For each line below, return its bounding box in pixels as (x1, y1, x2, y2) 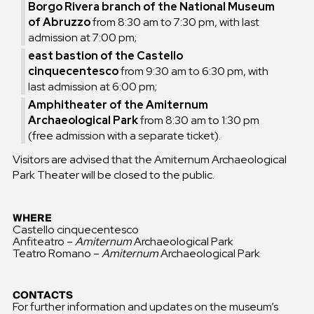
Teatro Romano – (12, 246, 102, 261)
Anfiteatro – (12, 234, 75, 250)
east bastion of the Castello (28, 48, 184, 63)
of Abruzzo (28, 14, 91, 29)
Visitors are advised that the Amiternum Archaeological (12, 151, 287, 167)
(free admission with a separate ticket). (28, 128, 221, 143)
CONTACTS (12, 286, 73, 304)
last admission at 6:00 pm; (28, 78, 158, 94)
